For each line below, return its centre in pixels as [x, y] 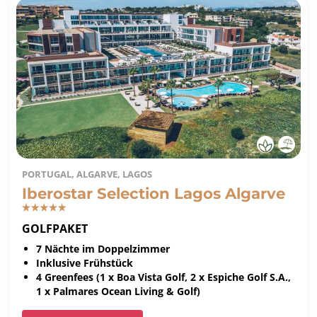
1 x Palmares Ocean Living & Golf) [118, 291]
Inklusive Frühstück [85, 263]
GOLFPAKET [55, 228]
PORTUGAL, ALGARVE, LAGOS [87, 174]
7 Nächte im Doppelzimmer [103, 248]
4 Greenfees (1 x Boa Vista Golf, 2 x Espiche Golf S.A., [163, 277]
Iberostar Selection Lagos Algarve [154, 193]
